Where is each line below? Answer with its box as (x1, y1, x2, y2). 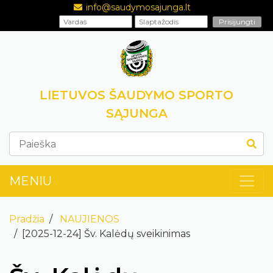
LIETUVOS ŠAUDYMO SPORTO (40, 88, 233, 102)
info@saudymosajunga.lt (85, 2, 191, 13)
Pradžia (9, 213, 44, 225)
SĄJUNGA (105, 106, 168, 121)
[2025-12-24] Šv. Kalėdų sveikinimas (22, 228, 190, 239)
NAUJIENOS (60, 213, 119, 225)
